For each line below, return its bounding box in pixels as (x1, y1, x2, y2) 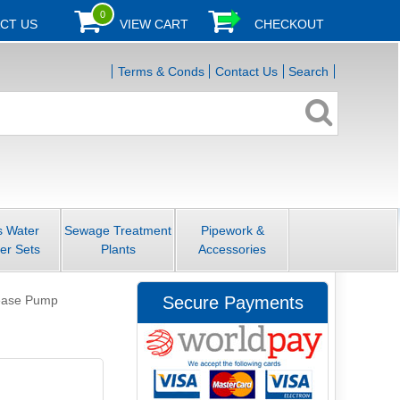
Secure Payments (162, 292, 304, 312)
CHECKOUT (254, 17, 324, 31)
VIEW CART (119, 17, 188, 31)
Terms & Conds (117, 64, 204, 79)
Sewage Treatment (64, 222, 171, 237)
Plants (100, 241, 136, 256)
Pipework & (200, 222, 264, 237)
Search (288, 64, 329, 79)
